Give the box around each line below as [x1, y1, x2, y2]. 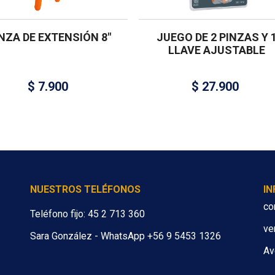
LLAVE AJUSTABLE [168, 44, 265, 57]
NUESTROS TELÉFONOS [30, 184, 141, 196]
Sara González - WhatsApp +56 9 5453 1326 [30, 230, 221, 242]
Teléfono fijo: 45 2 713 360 [30, 208, 145, 220]
